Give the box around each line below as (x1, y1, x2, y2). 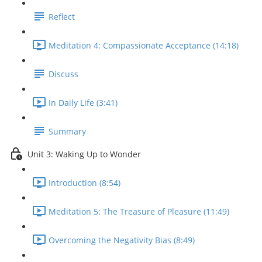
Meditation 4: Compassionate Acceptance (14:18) (49, 40, 239, 51)
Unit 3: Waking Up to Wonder (27, 149, 141, 160)
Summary (49, 126, 86, 137)
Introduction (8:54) (49, 177, 120, 189)
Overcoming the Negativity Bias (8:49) (49, 235, 195, 246)
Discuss (49, 68, 78, 80)
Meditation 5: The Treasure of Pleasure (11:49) (49, 206, 229, 218)
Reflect (49, 11, 75, 23)
